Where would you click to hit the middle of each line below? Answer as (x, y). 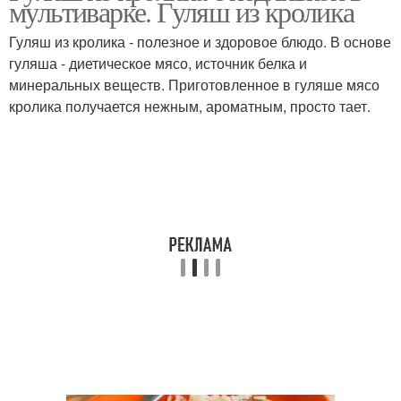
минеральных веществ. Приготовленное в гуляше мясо (194, 85)
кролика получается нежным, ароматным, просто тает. (190, 106)
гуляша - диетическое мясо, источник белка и (158, 63)
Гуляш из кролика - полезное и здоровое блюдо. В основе (200, 42)
